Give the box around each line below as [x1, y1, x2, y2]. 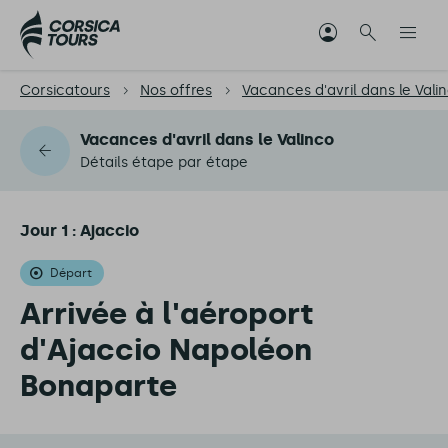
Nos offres [140, 82, 212, 99]
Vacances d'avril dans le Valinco [80, 130, 334, 149]
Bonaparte [20, 368, 177, 404]
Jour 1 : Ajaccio [20, 221, 139, 240]
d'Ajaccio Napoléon [20, 332, 312, 368]
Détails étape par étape [80, 154, 248, 171]
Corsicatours [20, 82, 110, 99]
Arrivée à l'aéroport [20, 296, 313, 332]
